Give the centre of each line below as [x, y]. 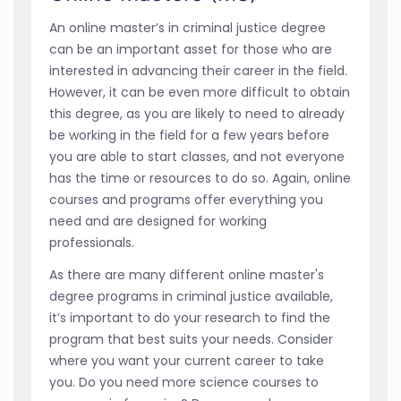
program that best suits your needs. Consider [191, 339]
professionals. [92, 242]
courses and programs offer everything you [186, 199]
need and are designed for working [158, 221]
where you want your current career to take [187, 360]
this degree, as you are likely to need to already [197, 113]
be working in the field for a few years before [189, 135]
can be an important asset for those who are [191, 49]
